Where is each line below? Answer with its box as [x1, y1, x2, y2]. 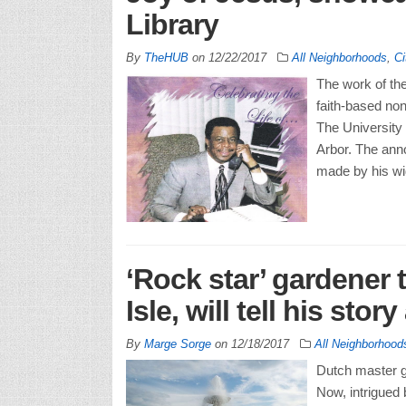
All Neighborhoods [291, 51, 387, 65]
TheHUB [143, 51, 188, 65]
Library [125, 8, 218, 42]
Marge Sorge [143, 337, 211, 352]
